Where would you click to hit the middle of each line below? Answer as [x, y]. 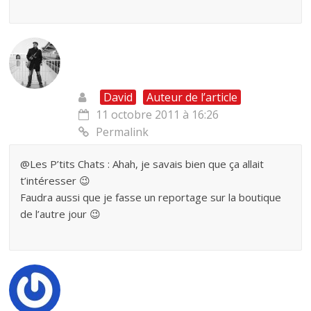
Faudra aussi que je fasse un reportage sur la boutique [151, 197]
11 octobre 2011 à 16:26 [158, 115]
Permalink [123, 132]
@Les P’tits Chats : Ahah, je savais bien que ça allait [142, 164]
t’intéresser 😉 [56, 181]
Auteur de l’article [192, 98]
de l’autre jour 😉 [61, 214]
